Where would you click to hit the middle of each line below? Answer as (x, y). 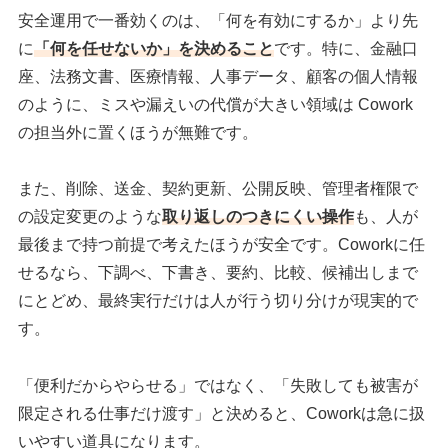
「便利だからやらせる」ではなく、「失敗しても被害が (218, 386)
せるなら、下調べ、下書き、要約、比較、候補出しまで (218, 273)
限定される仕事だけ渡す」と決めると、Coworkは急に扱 (222, 414)
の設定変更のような (90, 217)
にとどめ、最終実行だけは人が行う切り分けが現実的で (218, 301)
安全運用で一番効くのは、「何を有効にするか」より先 (218, 20)
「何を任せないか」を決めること (154, 48)
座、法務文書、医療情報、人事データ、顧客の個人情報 (218, 76)
